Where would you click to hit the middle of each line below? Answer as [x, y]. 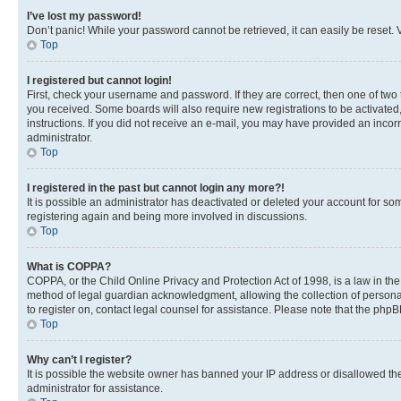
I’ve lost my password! [84, 16]
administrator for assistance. [95, 388]
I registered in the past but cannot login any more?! [156, 188]
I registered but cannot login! [99, 81]
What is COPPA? [69, 267]
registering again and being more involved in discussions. [167, 217]
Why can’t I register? [79, 360]
